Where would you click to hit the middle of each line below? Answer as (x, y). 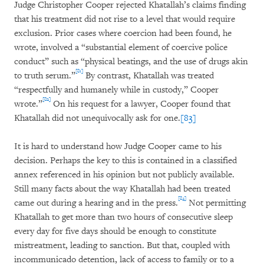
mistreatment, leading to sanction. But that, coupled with (122, 245)
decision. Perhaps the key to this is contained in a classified (126, 161)
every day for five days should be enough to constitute (115, 231)
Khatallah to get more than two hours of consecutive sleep (123, 217)
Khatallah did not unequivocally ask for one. (97, 118)
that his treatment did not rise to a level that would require (125, 19)
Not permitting (216, 203)
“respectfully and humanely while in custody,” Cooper (116, 90)
